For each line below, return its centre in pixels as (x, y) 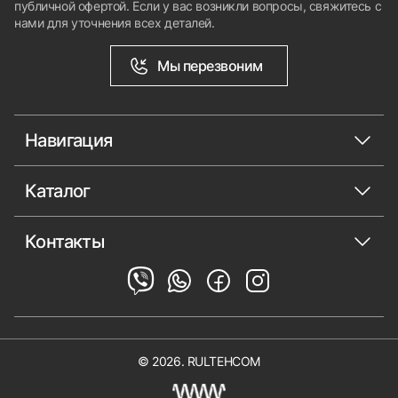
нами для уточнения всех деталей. (115, 23)
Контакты (65, 242)
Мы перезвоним (210, 65)
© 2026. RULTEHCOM (199, 361)
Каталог (58, 191)
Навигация (69, 140)
